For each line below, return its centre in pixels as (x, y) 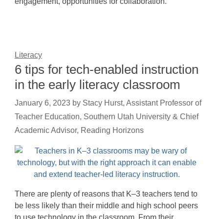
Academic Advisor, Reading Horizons (79, 130)
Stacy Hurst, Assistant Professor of (142, 103)
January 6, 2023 (43, 103)
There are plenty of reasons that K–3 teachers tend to (106, 194)
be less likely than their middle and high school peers (106, 206)
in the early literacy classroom (98, 85)
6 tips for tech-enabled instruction (107, 69)
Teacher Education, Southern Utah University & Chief (107, 117)
